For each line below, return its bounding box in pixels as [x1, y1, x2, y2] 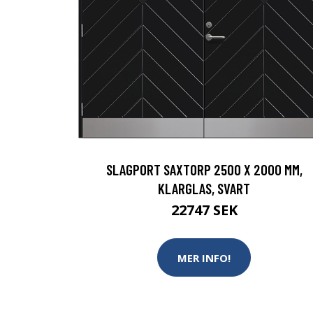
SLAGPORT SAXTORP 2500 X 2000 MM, [105, 161, 303, 178]
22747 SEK [170, 201, 238, 219]
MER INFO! [177, 250, 231, 265]
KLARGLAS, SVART [158, 180, 250, 197]
